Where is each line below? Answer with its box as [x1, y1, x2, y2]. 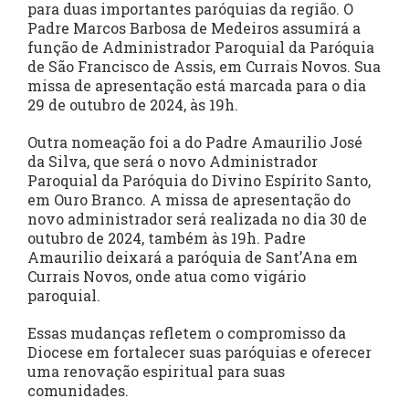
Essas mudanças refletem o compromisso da [27, 323, 346, 343]
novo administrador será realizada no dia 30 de [27, 209, 367, 229]
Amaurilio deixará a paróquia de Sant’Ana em [27, 247, 358, 267]
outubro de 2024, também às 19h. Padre [27, 228, 306, 248]
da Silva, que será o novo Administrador [27, 152, 318, 172]
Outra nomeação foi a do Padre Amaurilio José [27, 132, 362, 152]
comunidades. [27, 381, 129, 401]
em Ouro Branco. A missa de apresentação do [27, 190, 351, 210]
